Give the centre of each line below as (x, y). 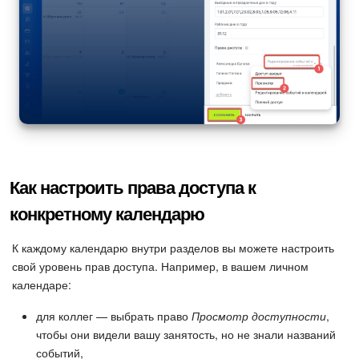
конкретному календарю (107, 213)
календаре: (42, 284)
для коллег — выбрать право (114, 315)
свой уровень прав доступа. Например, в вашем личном (160, 266)
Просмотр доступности (259, 315)
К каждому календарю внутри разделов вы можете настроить (173, 247)
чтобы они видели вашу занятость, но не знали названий (186, 334)
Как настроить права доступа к (133, 186)
